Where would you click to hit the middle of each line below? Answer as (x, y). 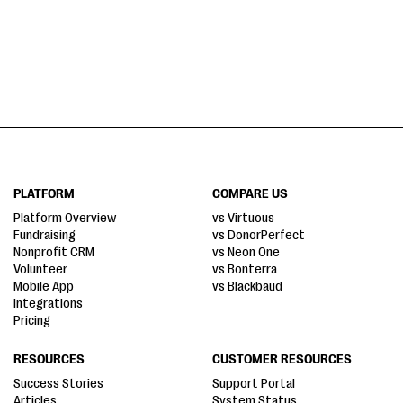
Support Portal (254, 384)
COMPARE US (250, 194)
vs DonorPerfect (259, 235)
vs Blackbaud (247, 287)
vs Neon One (246, 252)
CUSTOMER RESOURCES (282, 359)
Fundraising (45, 235)
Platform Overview (65, 218)
